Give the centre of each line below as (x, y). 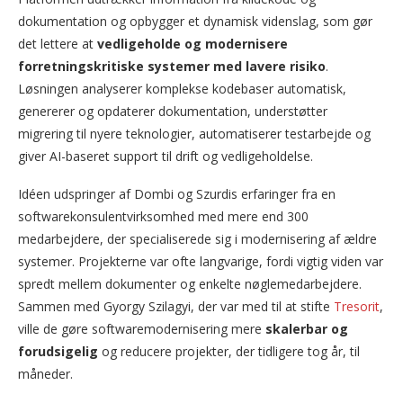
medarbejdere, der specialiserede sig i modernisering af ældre (197, 239)
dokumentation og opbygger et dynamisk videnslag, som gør (195, 22)
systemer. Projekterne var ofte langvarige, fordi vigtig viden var (201, 262)
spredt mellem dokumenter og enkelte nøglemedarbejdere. (190, 284)
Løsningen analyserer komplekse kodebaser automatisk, (182, 89)
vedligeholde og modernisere (191, 44)
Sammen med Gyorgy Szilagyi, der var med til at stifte (176, 307)
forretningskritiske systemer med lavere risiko (172, 67)
